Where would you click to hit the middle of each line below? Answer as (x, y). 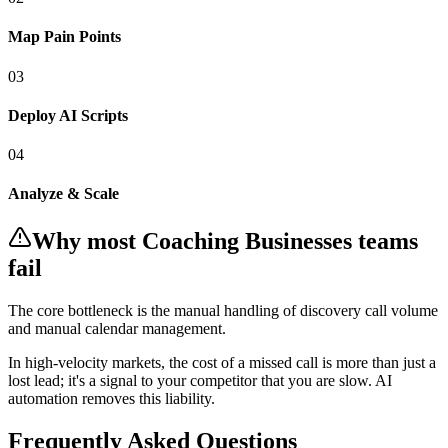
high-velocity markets (93, 362)
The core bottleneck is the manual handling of (154, 310)
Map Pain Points (64, 37)
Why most (87, 240)
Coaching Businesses (247, 240)
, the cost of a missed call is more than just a (298, 362)
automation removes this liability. (111, 398)
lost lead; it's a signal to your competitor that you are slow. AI (200, 380)
